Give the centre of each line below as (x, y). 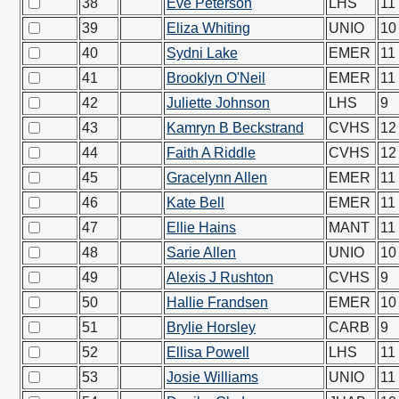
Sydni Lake (202, 53)
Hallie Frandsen (217, 302)
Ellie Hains (201, 228)
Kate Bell (195, 203)
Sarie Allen (201, 252)
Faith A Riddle (211, 153)
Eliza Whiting (208, 28)
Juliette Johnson (218, 103)
